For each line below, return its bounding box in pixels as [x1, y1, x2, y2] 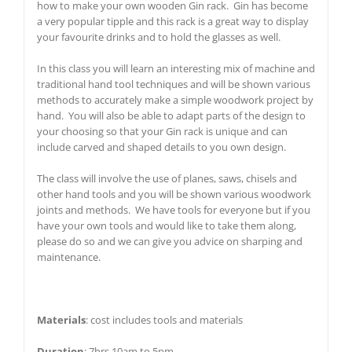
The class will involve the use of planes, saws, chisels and [36, 170, 297, 185]
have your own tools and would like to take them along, [36, 218, 296, 233]
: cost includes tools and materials [85, 312, 243, 327]
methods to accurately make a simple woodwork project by [36, 92, 313, 107]
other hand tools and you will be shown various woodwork [36, 186, 311, 201]
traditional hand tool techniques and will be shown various [36, 76, 310, 91]
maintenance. [36, 249, 101, 264]
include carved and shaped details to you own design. [36, 139, 286, 154]
